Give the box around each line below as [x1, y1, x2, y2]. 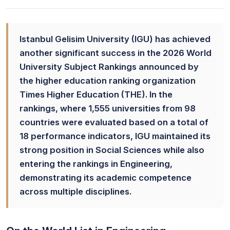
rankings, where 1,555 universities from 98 [20, 103, 196, 113]
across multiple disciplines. [20, 186, 131, 197]
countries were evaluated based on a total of [20, 117, 208, 127]
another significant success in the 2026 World [20, 48, 212, 58]
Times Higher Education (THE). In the [20, 89, 172, 100]
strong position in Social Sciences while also [20, 145, 204, 155]
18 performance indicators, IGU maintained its [20, 131, 210, 141]
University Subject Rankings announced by [20, 62, 199, 72]
